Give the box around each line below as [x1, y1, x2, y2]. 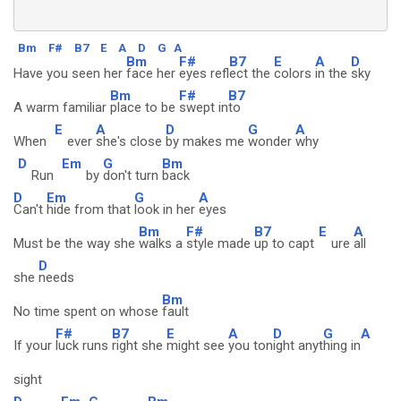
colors [274, 65, 315, 81]
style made [186, 235, 254, 252]
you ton [228, 337, 273, 354]
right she [112, 337, 166, 354]
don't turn [103, 167, 162, 183]
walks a [139, 235, 186, 252]
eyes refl [179, 65, 229, 81]
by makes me [166, 133, 248, 149]
